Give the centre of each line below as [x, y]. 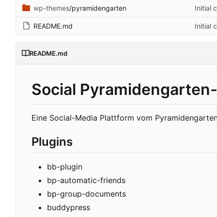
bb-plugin [65, 167]
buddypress [69, 208]
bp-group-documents [86, 194]
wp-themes [51, 8]
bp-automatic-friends [86, 180]
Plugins [52, 142]
